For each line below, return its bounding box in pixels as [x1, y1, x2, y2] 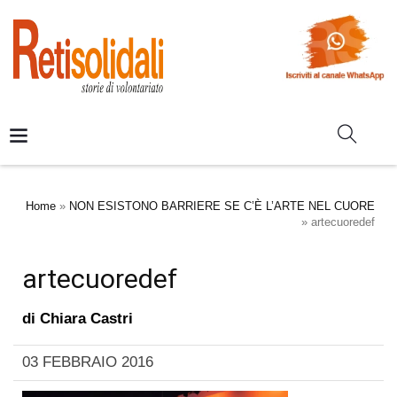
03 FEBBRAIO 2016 [22, 354, 153, 370]
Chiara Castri [40, 310, 133, 327]
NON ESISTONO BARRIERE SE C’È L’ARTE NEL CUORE [69, 199, 375, 213]
